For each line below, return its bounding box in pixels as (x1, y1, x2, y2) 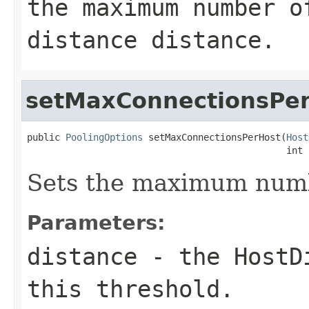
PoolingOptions (66, 131, 143, 143)
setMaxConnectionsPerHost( (143, 131, 286, 143)
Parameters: (27, 210, 166, 235)
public (27, 131, 66, 143)
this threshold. (27, 275, 234, 303)
